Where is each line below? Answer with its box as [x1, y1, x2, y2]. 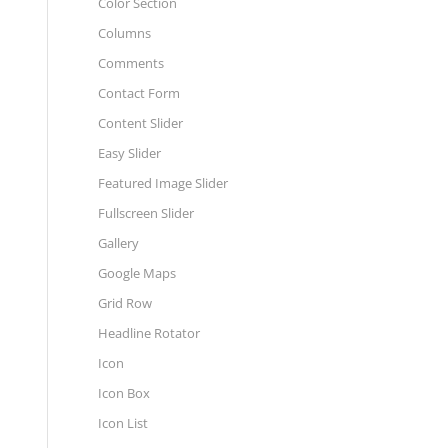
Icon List [97, 414, 148, 432]
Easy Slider [97, 144, 161, 162]
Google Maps [97, 264, 176, 282]
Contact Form [97, 84, 180, 102]
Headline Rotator [97, 324, 200, 342]
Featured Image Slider [97, 174, 228, 192]
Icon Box [97, 384, 150, 402]
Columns [97, 24, 151, 42]
